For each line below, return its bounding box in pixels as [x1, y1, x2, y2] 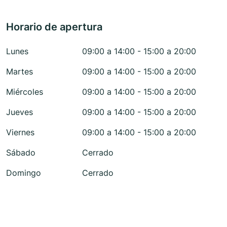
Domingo [6, 168, 41, 178]
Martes [6, 66, 33, 77]
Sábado [6, 147, 35, 158]
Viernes [6, 127, 34, 138]
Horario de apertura [6, 21, 102, 33]
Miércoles [6, 87, 43, 97]
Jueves [6, 107, 33, 118]
